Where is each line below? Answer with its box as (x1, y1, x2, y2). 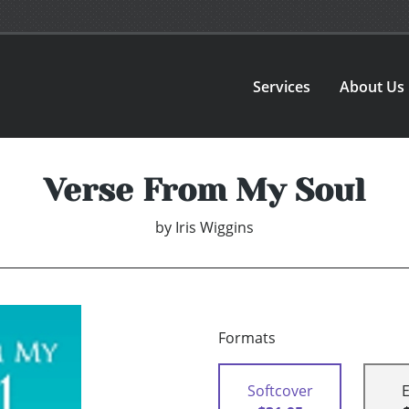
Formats (218, 328, 276, 349)
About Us (340, 76, 405, 97)
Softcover (246, 381, 313, 402)
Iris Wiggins (175, 217, 254, 238)
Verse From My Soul (44, 172, 365, 209)
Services (253, 76, 311, 97)
